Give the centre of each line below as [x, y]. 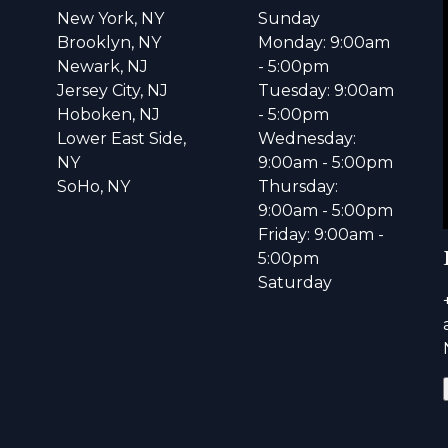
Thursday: [297, 186]
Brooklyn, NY [109, 42]
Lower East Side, [122, 138]
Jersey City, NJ [113, 90]
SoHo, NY [94, 186]
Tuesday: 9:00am [325, 90]
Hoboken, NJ [109, 114]
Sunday [288, 18]
